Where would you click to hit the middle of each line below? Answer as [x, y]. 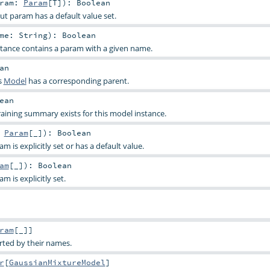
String [33, 35]
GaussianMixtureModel [57, 262]
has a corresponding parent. [77, 80]
